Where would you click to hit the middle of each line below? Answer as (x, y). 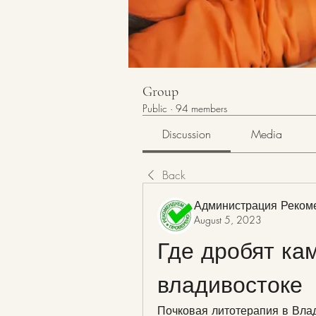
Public (155, 108)
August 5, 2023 (228, 220)
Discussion (187, 134)
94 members (201, 108)
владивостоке (230, 285)
